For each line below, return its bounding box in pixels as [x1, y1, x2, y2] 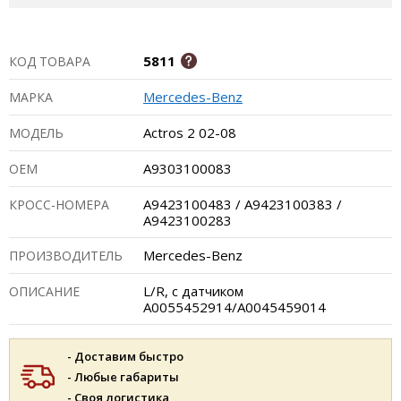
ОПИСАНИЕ [9, 283, 80, 300]
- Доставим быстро [67, 348, 183, 364]
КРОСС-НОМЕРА [9, 196, 109, 213]
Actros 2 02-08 [143, 124, 236, 141]
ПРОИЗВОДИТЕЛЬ [9, 247, 123, 264]
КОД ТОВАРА [9, 53, 90, 70]
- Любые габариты [67, 369, 179, 385]
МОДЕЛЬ [9, 124, 64, 141]
